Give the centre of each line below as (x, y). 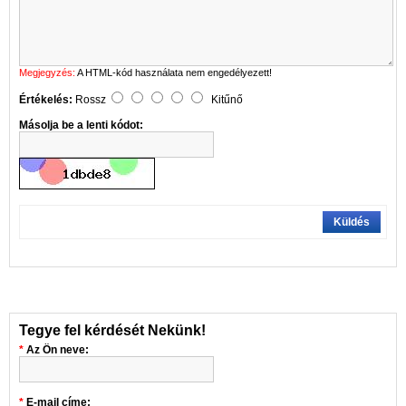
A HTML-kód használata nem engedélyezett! (174, 72)
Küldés (352, 222)
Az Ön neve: (58, 349)
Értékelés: (46, 99)
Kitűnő (227, 99)
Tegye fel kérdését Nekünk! (112, 330)
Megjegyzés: (47, 72)
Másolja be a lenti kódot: (81, 125)
